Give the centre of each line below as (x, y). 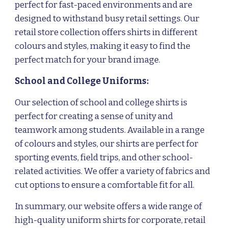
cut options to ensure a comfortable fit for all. (105, 185)
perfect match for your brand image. (88, 60)
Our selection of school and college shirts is (101, 103)
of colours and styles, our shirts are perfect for (107, 144)
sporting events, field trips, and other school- (104, 158)
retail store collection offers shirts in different (106, 32)
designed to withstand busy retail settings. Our (107, 19)
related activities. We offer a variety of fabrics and (113, 171)
